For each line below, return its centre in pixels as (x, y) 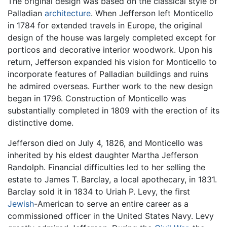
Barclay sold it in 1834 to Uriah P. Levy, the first (99, 192)
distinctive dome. (41, 123)
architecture (68, 13)
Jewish (21, 204)
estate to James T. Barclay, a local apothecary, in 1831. (112, 180)
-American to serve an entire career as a (111, 204)
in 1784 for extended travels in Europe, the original (105, 26)
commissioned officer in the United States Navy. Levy (111, 216)
